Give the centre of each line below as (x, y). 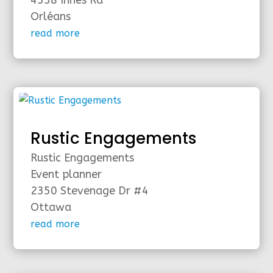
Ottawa (51, 207)
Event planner (66, 174)
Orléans (51, 17)
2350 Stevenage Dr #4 (90, 190)
